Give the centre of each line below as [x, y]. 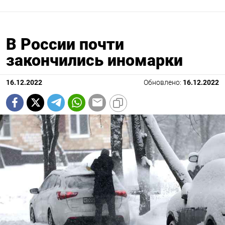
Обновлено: [163, 82]
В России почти [65, 44]
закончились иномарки [94, 60]
